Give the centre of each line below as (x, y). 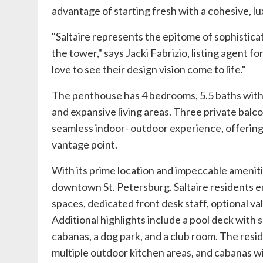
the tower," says (89, 53)
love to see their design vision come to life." (150, 69)
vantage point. (86, 144)
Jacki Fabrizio (156, 53)
